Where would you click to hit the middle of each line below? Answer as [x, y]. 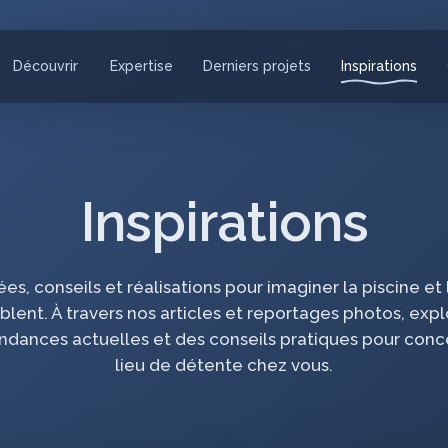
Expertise [141, 66]
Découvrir [46, 66]
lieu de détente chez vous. [223, 364]
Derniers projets [256, 66]
